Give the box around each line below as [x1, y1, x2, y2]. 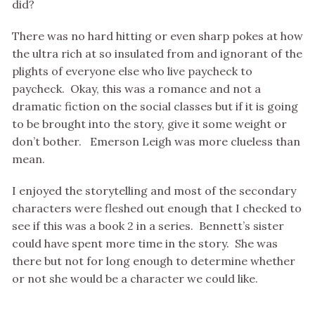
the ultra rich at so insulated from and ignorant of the [12, 46, 302, 61]
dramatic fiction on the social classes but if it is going [12, 99, 298, 114]
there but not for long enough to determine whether [12, 254, 295, 269]
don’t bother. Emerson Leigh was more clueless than [12, 134, 300, 149]
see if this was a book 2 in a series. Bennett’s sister [12, 219, 284, 233]
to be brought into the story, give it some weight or [12, 117, 287, 131]
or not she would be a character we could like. [12, 271, 258, 286]
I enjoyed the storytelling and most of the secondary [12, 184, 296, 198]
